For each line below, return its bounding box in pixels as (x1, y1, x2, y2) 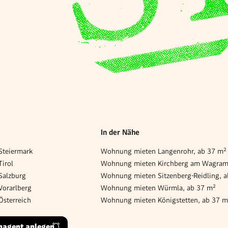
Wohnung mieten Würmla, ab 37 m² (101, 184, 216, 192)
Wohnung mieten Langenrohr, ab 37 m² (101, 147, 227, 155)
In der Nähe (101, 128, 140, 137)
